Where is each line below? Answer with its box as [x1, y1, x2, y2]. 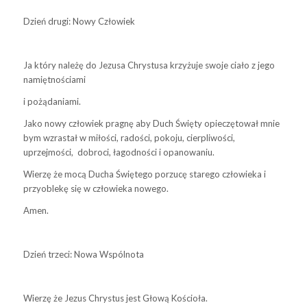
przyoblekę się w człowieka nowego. [23, 183, 169, 195]
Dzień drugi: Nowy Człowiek [23, 15, 135, 27]
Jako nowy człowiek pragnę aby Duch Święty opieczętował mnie [23, 118, 280, 130]
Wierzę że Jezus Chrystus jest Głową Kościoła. [23, 293, 208, 304]
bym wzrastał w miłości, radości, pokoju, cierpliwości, [23, 132, 235, 144]
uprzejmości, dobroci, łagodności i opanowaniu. [23, 147, 214, 158]
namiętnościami [23, 74, 86, 86]
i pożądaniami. [23, 96, 81, 108]
